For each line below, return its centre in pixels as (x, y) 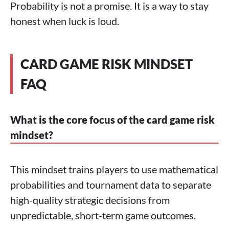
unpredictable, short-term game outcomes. (103, 215)
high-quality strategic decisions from (90, 200)
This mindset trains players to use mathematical (114, 169)
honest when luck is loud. (65, 21)
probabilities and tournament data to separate (111, 185)
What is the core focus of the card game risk (112, 120)
